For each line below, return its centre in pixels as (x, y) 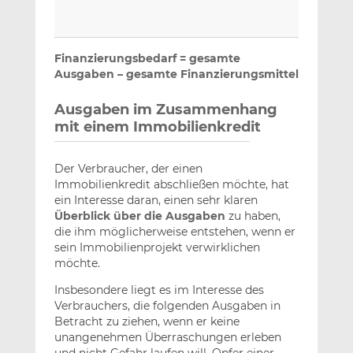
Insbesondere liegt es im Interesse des (159, 290)
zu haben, (253, 216)
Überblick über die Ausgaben (139, 216)
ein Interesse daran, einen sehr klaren (156, 201)
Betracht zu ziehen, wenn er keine (147, 322)
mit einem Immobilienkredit (157, 127)
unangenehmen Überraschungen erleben (167, 338)
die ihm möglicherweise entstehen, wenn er (175, 232)
